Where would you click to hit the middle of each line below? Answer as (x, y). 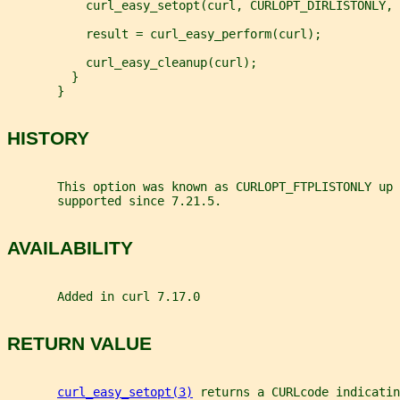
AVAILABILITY (70, 248)
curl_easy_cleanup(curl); (132, 63)
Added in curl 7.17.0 (104, 296)
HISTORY (48, 138)
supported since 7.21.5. (114, 200)
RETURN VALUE (79, 344)
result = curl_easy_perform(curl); (164, 34)
